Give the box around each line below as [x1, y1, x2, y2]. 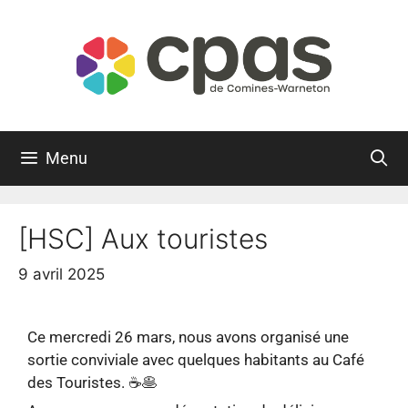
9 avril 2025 [18, 264, 105, 283]
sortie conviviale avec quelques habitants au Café [27, 350, 364, 369]
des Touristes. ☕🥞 [27, 372, 158, 392]
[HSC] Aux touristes [18, 222, 268, 256]
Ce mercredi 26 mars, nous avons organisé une [27, 327, 349, 346]
